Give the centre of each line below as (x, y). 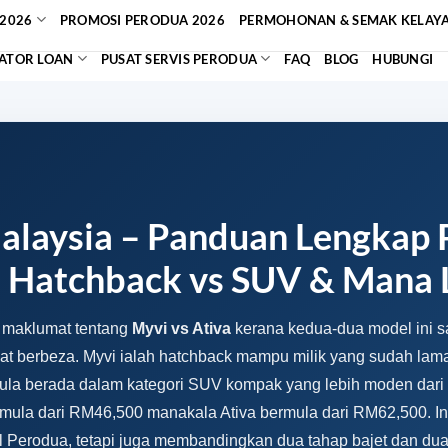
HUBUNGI (403, 58)
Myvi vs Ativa (181, 328)
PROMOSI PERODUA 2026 (142, 19)
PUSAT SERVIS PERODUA (179, 58)
